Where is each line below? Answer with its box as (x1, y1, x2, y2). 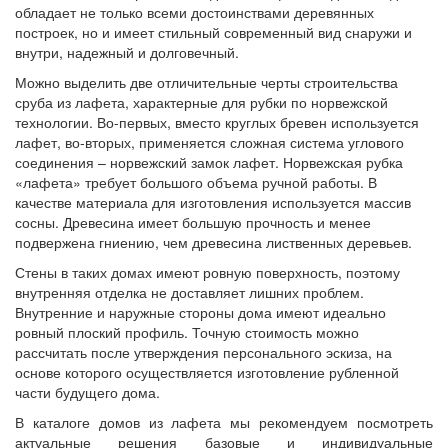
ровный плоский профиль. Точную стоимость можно (15, 322, 359, 343)
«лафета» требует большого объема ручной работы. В (15, 172, 377, 193)
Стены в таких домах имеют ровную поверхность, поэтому (15, 262, 400, 283)
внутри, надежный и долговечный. (15, 42, 239, 63)
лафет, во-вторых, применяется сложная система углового (15, 132, 404, 153)
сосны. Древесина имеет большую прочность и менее (15, 212, 371, 233)
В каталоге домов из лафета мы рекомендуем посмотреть (15, 412, 433, 433)
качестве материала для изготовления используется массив (15, 192, 411, 213)
